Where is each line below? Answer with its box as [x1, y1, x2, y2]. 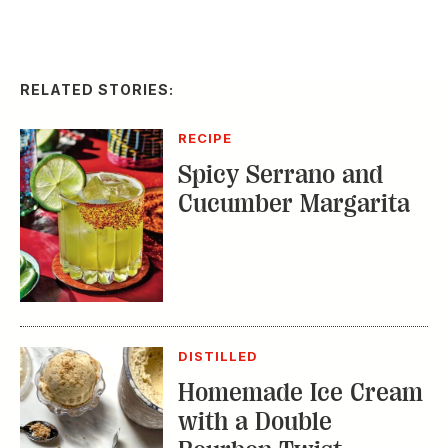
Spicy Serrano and [177, 63, 383, 93]
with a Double [177, 309, 332, 339]
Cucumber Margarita [177, 92, 410, 122]
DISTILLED [177, 250, 259, 267]
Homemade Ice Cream [177, 280, 423, 310]
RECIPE [177, 33, 233, 50]
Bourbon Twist [177, 338, 342, 368]
